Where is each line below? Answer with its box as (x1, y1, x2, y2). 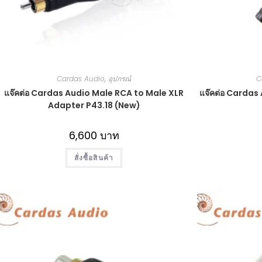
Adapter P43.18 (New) (47, 99, 140, 111)
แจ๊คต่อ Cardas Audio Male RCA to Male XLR (4, 87, 184, 99)
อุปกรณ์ (108, 73, 131, 84)
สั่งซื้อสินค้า (74, 152, 114, 163)
